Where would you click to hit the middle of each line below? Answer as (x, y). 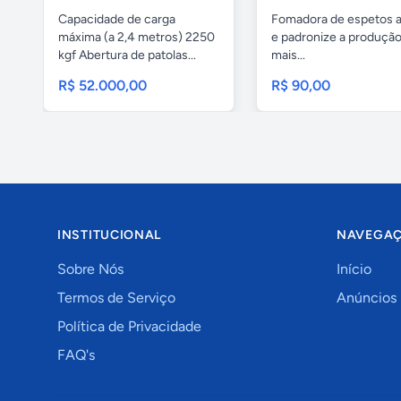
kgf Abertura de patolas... (127, 55)
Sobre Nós (90, 269)
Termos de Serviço (116, 297)
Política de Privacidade (129, 326)
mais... (288, 55)
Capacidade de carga (117, 19)
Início (354, 269)
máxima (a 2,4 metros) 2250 (137, 37)
